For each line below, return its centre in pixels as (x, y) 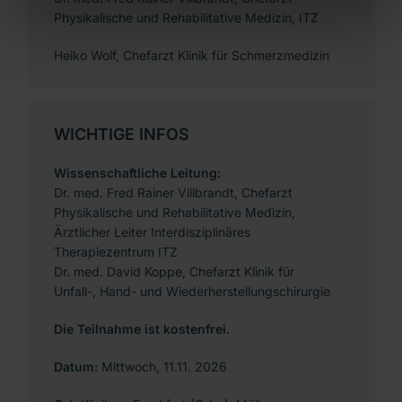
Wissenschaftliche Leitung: (137, 172)
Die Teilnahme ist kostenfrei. (142, 328)
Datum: (78, 366)
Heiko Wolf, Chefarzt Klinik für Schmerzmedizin (192, 55)
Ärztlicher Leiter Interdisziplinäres (152, 232)
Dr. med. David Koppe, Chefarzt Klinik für (174, 271)
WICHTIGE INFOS (122, 134)
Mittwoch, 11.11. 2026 (164, 366)
